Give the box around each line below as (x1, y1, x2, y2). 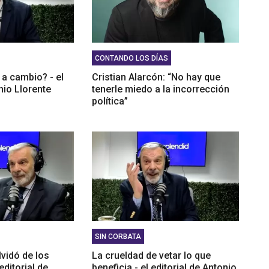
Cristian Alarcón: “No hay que (91, 71, 220, 83)
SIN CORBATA (94, 232, 141, 241)
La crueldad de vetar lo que (91, 249, 211, 261)
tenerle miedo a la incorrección (91, 83, 229, 95)
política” (91, 95, 128, 107)
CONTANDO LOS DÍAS (94, 53, 168, 62)
